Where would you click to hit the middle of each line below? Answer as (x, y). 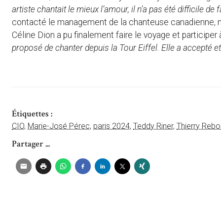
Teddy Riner (153, 126)
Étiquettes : (32, 114)
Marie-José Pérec (59, 126)
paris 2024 (111, 126)
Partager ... (31, 144)
